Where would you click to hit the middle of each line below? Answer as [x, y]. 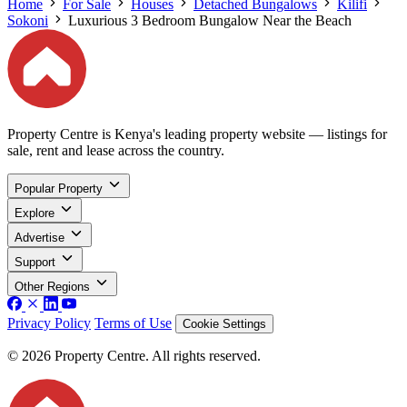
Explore [35, 213]
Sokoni [28, 20]
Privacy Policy [49, 323]
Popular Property [59, 189]
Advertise [40, 238]
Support [35, 263]
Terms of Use [133, 323]
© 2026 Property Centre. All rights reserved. [134, 356]
